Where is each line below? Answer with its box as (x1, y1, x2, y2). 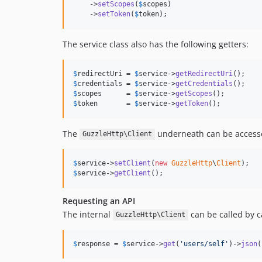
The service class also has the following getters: (63, 38, 249, 50)
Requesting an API (63, 195, 135, 206)
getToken (175, 99, 208, 108)
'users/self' (180, 239, 229, 248)
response (77, 239, 110, 248)
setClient (114, 158, 151, 167)
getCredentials (175, 79, 233, 88)
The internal (63, 208, 113, 220)
